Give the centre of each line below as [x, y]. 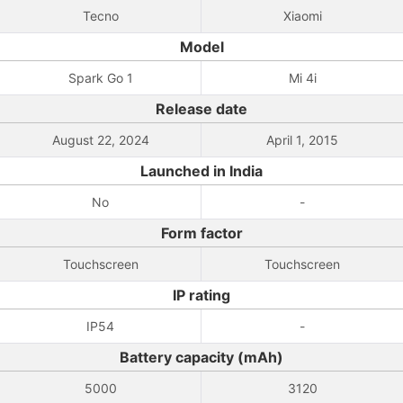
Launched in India [201, 171]
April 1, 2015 [302, 140]
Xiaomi [302, 16]
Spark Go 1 [100, 78]
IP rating [201, 295]
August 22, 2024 [100, 140]
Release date [201, 109]
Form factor [201, 233]
